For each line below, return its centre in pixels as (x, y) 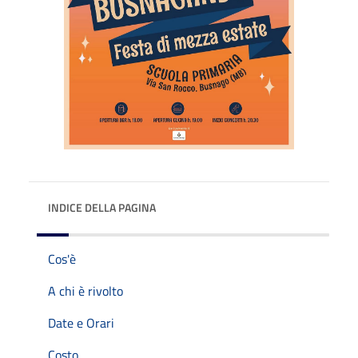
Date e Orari (81, 322)
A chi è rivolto (86, 290)
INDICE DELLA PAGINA (102, 207)
